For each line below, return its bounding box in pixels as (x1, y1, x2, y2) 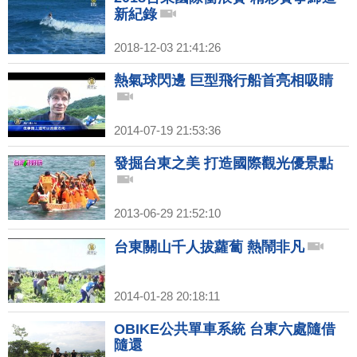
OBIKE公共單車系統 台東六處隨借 (114, 321, 335, 338)
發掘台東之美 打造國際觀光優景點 (114, 155, 333, 172)
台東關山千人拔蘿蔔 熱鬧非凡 (114, 239, 304, 256)
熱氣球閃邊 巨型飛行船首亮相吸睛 (114, 73, 333, 89)
